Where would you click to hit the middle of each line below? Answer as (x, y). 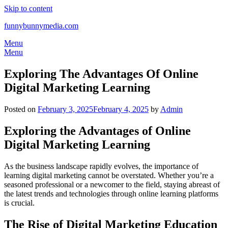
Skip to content (28, 8)
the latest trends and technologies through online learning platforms (111, 193)
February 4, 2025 (121, 109)
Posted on (21, 109)
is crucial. (19, 203)
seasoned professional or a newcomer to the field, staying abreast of (112, 184)
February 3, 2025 (65, 109)
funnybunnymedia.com (41, 26)
